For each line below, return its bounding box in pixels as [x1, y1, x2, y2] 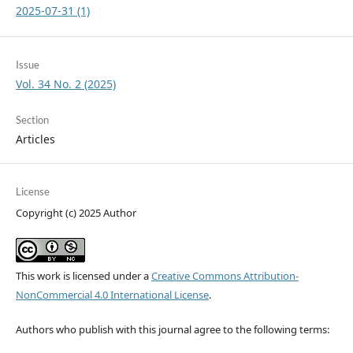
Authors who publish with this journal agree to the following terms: [15, 322, 329, 337]
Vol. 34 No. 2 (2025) [15, 76, 116, 92]
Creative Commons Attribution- [150, 269, 299, 284]
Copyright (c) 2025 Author [15, 206, 136, 221]
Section [15, 113, 49, 127]
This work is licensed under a [15, 269, 151, 284]
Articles [15, 132, 55, 147]
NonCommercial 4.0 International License [15, 288, 209, 303]
